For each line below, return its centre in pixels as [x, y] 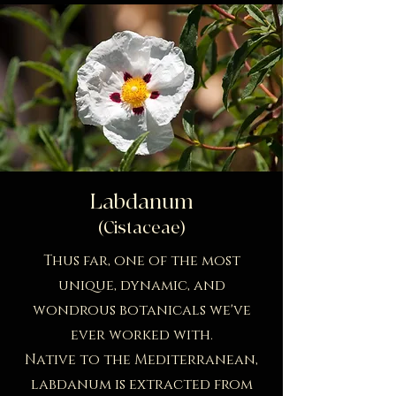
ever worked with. [141, 335]
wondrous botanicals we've [141, 310]
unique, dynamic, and [141, 285]
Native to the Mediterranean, [141, 359]
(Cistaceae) [141, 228]
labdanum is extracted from [141, 384]
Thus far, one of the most [141, 260]
